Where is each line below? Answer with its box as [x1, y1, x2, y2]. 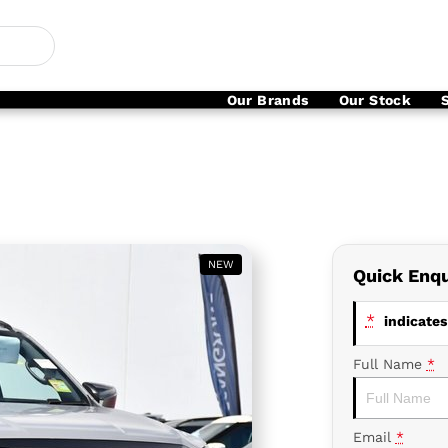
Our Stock [338, 92, 412, 108]
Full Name [352, 356, 422, 372]
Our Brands [226, 92, 309, 108]
